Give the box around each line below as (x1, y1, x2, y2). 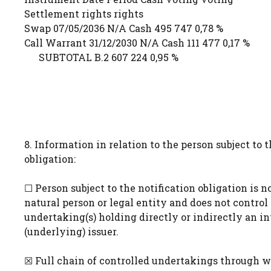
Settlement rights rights (24, 7, 143, 20)
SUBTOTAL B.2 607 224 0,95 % (24, 51, 178, 64)
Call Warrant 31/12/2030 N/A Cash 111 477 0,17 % (24, 36, 250, 49)
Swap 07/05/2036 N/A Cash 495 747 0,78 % (24, 22, 223, 34)
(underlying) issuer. (24, 225, 119, 238)
